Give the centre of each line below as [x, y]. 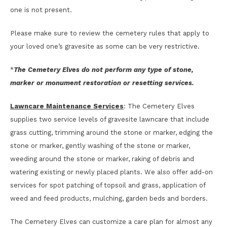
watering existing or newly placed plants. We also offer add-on [111, 172]
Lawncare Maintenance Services [67, 106]
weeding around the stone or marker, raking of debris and [102, 159]
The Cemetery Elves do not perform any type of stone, [104, 70]
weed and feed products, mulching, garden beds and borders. [109, 198]
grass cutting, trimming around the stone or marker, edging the [111, 133]
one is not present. [41, 10]
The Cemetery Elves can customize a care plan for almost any [111, 222]
